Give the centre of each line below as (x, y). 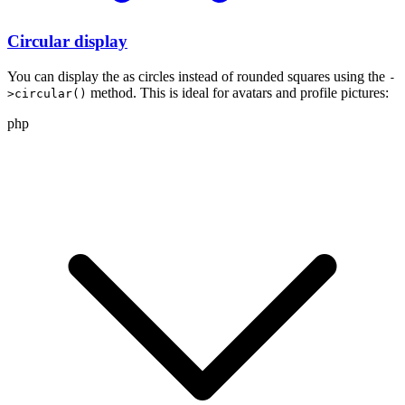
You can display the (65, 76)
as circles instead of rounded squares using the (256, 76)
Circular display (67, 41)
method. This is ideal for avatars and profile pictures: (238, 92)
